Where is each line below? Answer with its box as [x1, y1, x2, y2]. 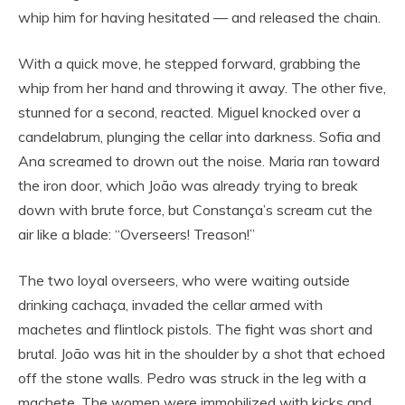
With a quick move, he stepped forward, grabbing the [18, 53, 361, 72]
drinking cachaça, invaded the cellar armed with [18, 295, 323, 314]
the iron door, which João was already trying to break [18, 175, 358, 194]
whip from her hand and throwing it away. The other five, [18, 78, 386, 97]
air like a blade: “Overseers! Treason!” [18, 224, 255, 243]
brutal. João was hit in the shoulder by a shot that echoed [18, 344, 385, 363]
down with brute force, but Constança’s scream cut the [18, 200, 372, 219]
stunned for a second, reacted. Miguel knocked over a [18, 102, 361, 121]
